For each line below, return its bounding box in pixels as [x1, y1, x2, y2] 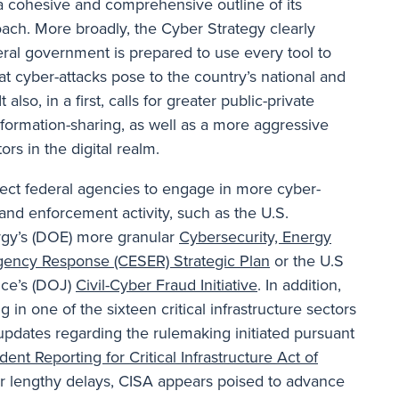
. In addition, [257, 273, 341, 297]
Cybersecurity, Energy [179, 224, 331, 248]
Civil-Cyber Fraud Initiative [76, 273, 257, 297]
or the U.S [270, 248, 344, 273]
